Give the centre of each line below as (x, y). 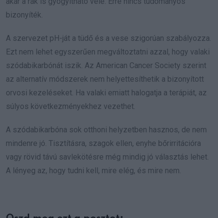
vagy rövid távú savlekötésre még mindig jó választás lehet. (107, 157)
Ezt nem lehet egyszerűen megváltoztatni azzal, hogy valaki (108, 52)
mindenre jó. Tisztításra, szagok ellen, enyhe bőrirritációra (103, 143)
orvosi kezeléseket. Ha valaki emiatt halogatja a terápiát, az (106, 93)
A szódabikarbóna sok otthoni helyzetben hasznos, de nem (106, 130)
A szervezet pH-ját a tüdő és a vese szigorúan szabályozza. (109, 38)
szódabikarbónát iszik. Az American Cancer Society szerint (106, 65)
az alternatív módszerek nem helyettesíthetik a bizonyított (105, 79)
